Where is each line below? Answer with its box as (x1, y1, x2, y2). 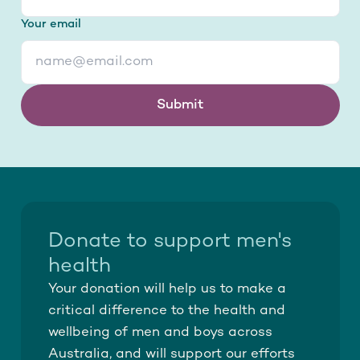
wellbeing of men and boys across (47, 325, 272, 340)
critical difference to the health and (47, 303, 285, 318)
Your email (20, 18, 81, 31)
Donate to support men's (47, 230, 292, 252)
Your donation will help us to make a (47, 281, 286, 297)
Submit (156, 97, 204, 112)
